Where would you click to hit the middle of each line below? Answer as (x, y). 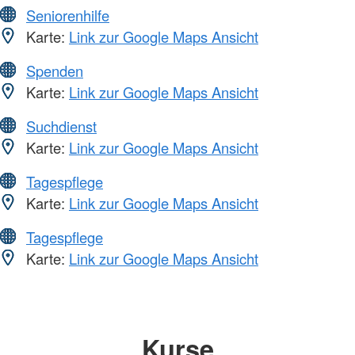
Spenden (55, 70)
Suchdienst (61, 126)
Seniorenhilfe (68, 15)
